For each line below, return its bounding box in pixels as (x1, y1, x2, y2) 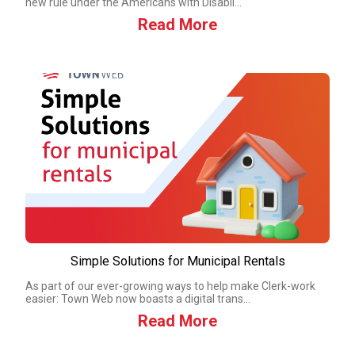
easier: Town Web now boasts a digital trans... (25, 292, 250, 305)
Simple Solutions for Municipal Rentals (70, 254, 285, 269)
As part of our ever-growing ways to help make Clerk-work (25, 280, 315, 292)
